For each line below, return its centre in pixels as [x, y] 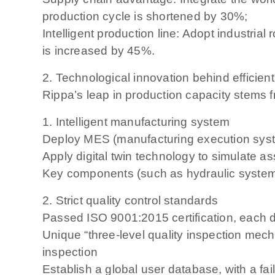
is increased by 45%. [99, 51]
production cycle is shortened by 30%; [145, 17]
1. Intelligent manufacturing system [136, 122]
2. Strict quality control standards [130, 201]
